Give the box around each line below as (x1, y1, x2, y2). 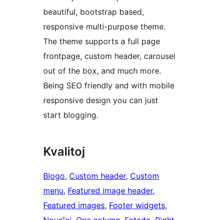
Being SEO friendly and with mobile (43, 81, 174, 91)
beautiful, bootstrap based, (43, 7, 144, 17)
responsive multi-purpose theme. (43, 22, 165, 32)
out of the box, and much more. (43, 66, 161, 76)
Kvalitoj (43, 144, 85, 159)
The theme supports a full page (43, 36, 160, 47)
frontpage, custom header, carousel (43, 51, 175, 61)
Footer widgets (109, 200, 165, 211)
